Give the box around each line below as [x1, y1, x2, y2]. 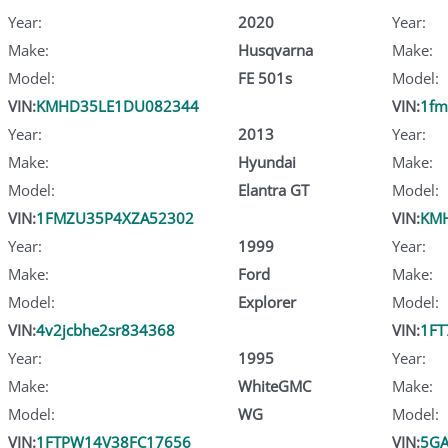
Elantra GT [237, 179, 309, 200]
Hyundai [237, 151, 296, 172]
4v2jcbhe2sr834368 [36, 319, 175, 340]
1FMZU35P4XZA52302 [36, 207, 194, 228]
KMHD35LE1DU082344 [36, 95, 199, 116]
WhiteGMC [237, 375, 311, 396]
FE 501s [237, 67, 292, 88]
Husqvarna [237, 39, 313, 60]
